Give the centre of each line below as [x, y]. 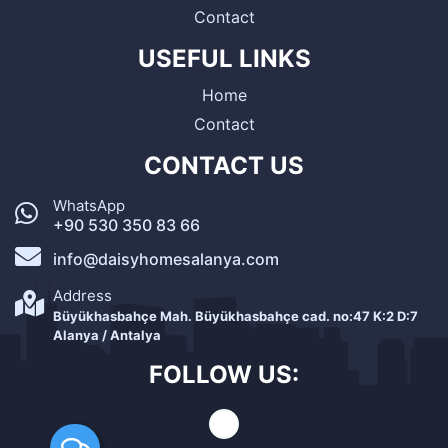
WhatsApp [89, 205]
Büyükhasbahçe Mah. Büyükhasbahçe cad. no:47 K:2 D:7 [235, 316]
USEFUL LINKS [224, 58]
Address [82, 295]
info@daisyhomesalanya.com [166, 259]
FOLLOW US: [224, 374]
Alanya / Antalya [107, 335]
